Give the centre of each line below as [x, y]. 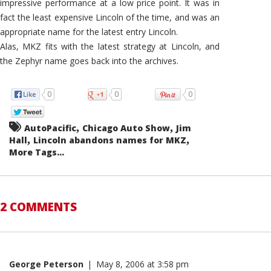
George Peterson [46, 264]
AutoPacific [50, 128]
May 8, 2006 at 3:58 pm [142, 264]
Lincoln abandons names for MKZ [110, 140]
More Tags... [37, 152]
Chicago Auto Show [126, 128]
